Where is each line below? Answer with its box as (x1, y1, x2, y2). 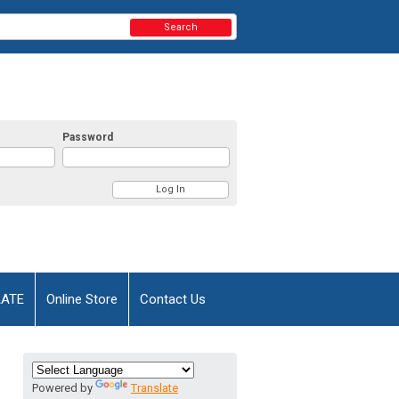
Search (164, 21, 199, 33)
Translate (131, 380, 178, 395)
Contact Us (140, 290, 206, 307)
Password (62, 130, 114, 143)
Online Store (46, 290, 118, 307)
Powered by (32, 380, 95, 395)
